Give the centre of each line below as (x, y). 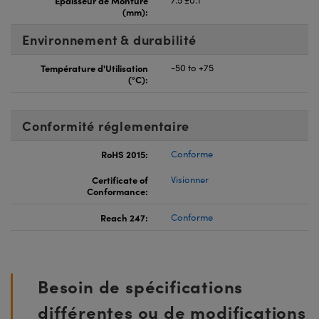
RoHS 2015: (125, 153)
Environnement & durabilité (109, 39)
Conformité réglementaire (106, 125)
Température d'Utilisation (94, 67)
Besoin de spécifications (141, 286)
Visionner (190, 179)
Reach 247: (124, 217)
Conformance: (117, 190)
